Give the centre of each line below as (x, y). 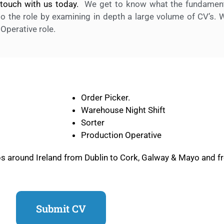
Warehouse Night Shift (123, 110)
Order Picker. (105, 97)
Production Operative (121, 135)
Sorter (93, 122)
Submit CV (61, 208)
